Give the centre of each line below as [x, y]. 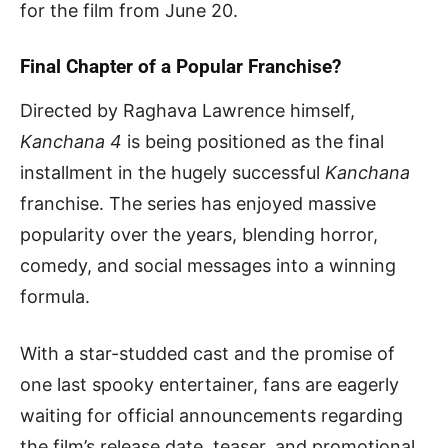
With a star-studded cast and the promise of [207, 353]
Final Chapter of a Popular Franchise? [180, 66]
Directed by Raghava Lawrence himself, [187, 110]
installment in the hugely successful [172, 172]
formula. [55, 296]
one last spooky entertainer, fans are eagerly [209, 384]
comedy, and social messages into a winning [208, 265]
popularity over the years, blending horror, [199, 234]
